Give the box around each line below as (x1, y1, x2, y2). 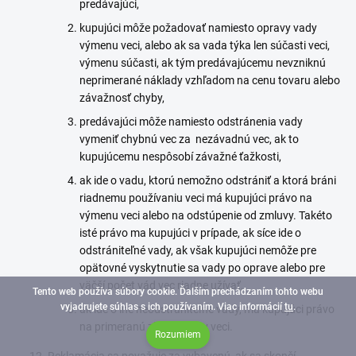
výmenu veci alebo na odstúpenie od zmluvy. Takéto (79, 209, 332, 222)
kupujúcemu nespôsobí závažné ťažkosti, (79, 150, 284, 163)
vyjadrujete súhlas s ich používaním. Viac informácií (60, 300, 284, 312)
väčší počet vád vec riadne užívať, (79, 279, 246, 292)
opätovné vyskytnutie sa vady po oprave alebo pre (79, 261, 325, 274)
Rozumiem (155, 329, 201, 340)
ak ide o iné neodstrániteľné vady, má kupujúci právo (79, 303, 335, 315)
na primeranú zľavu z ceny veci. (79, 320, 233, 333)
